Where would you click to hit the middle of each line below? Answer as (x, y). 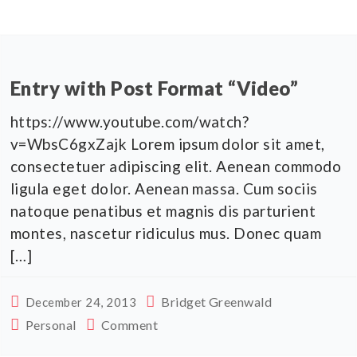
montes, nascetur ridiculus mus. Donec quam (166, 233)
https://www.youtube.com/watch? (130, 121)
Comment (129, 324)
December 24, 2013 (81, 302)
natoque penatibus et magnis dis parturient (163, 210)
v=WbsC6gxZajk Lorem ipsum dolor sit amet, (168, 143)
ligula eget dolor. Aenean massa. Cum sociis (164, 188)
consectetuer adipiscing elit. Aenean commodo (176, 166)
